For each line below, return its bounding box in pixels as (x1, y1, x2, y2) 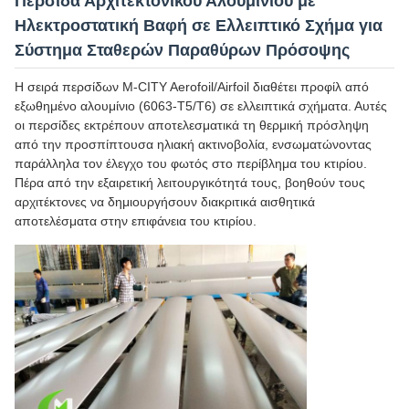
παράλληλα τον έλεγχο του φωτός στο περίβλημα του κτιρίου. (15, 156, 367, 171)
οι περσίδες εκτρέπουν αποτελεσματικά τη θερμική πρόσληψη (15, 118, 369, 132)
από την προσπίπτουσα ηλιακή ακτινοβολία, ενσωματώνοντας (15, 137, 372, 152)
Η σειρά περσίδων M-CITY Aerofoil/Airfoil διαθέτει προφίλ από (15, 79, 369, 94)
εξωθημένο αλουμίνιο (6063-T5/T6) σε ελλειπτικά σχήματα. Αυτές (15, 99, 387, 113)
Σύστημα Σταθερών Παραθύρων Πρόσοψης (15, 41, 350, 59)
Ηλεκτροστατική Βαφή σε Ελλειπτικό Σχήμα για (15, 16, 383, 35)
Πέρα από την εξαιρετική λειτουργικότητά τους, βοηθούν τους (15, 175, 365, 190)
